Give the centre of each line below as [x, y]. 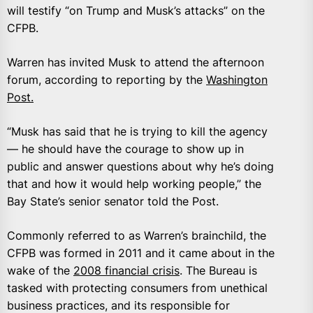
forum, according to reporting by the [107, 80]
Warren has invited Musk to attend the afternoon [136, 63]
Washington [237, 80]
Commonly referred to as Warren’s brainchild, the [137, 236]
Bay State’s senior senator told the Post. [113, 202]
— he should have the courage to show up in [125, 149]
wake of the [40, 271]
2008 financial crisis [126, 271]
